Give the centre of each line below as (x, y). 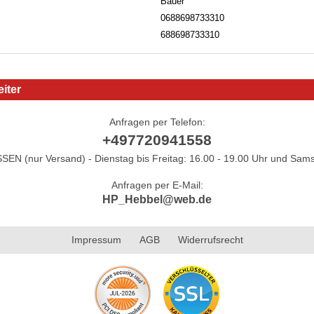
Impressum (96, 239)
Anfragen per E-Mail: (157, 185)
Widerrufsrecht (210, 239)
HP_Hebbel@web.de (157, 199)
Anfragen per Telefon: (157, 122)
